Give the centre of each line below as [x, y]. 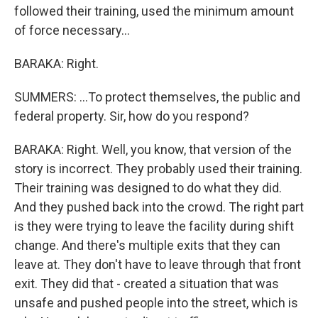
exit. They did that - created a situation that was [147, 284]
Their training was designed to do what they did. [148, 188]
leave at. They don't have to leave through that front [158, 264]
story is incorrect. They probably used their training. [158, 169]
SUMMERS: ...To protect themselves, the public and [157, 97]
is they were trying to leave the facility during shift [154, 226]
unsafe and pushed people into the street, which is [156, 303]
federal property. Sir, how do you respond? [132, 116]
